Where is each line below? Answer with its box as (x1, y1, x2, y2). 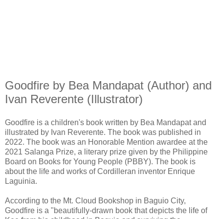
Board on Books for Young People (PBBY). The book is (5, 157, 196, 166)
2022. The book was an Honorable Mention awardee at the (5, 137, 208, 146)
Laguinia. (5, 176, 37, 185)
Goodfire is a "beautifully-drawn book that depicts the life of (5, 206, 207, 215)
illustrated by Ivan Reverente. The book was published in (5, 128, 201, 136)
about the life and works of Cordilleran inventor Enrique (5, 167, 195, 175)
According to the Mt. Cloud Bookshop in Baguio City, (5, 196, 186, 205)
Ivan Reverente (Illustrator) (5, 92, 143, 106)
